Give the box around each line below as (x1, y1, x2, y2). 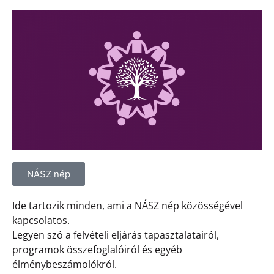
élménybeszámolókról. (12, 257, 117, 272)
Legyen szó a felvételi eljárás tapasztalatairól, (12, 228, 219, 242)
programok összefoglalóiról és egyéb (12, 243, 182, 257)
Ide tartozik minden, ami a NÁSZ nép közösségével (12, 199, 243, 213)
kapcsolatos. (12, 213, 70, 228)
